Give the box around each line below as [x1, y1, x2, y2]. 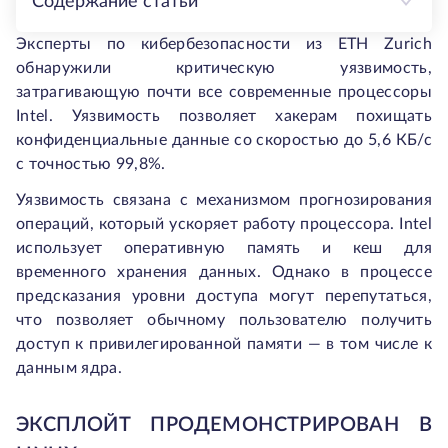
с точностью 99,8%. [16, 156, 166, 172]
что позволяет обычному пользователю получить [16, 312, 432, 328]
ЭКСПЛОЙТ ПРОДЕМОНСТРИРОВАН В [16, 415, 432, 435]
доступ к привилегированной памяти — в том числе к [16, 336, 432, 352]
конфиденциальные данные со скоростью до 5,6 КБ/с [16, 132, 432, 148]
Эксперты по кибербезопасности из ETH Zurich [16, 36, 432, 52]
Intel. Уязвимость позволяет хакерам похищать [16, 108, 432, 124]
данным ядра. [16, 360, 122, 376]
